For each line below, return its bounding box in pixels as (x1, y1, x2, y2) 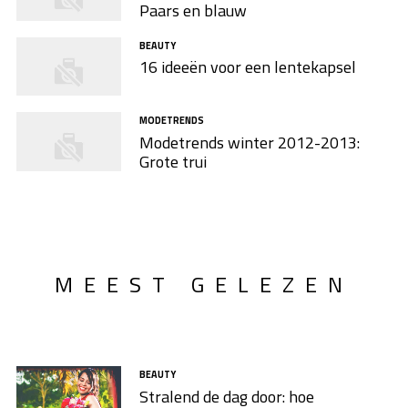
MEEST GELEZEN (55, 267, 353, 301)
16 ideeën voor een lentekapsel (138, 55, 356, 80)
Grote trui (138, 149, 207, 175)
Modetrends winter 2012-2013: (138, 130, 360, 156)
